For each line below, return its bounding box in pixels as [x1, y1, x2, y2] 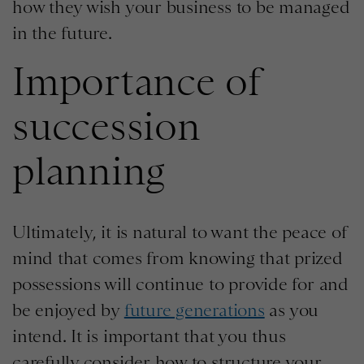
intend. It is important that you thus [12, 325, 286, 346]
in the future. [12, 22, 112, 43]
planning [12, 147, 166, 193]
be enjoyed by [12, 299, 124, 320]
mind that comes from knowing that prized [12, 247, 343, 268]
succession [12, 102, 201, 149]
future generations [123, 299, 265, 320]
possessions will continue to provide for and [12, 273, 349, 294]
